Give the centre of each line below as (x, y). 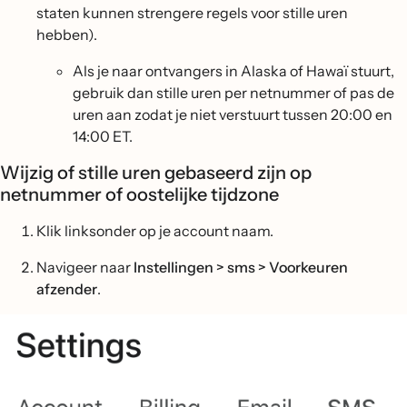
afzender (67, 289)
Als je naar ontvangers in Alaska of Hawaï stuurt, (233, 71)
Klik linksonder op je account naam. (155, 231)
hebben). (67, 35)
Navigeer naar (85, 267)
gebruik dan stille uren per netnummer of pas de (233, 93)
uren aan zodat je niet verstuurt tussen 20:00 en (233, 114)
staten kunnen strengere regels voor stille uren (192, 13)
